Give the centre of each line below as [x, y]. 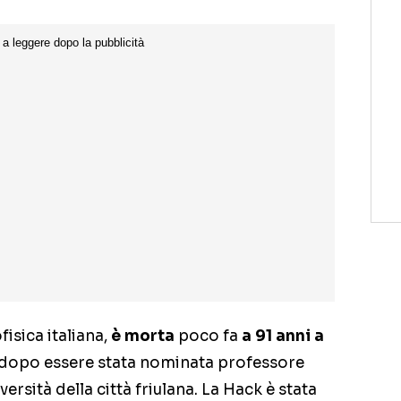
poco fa [208, 337]
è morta [143, 337]
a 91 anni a [283, 337]
